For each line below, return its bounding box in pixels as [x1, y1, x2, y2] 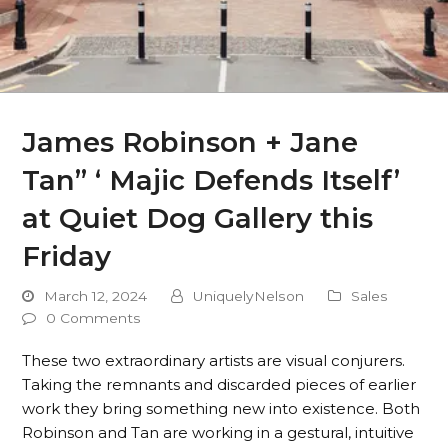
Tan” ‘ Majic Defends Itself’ [22, 163, 401, 197]
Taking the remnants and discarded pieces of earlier [22, 375, 417, 394]
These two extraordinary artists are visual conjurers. [22, 351, 406, 370]
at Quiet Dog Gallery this [22, 201, 374, 235]
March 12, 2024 [44, 288, 148, 304]
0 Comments [46, 310, 142, 326]
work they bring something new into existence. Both [22, 399, 421, 418]
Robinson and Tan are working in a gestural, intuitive [22, 423, 415, 442]
